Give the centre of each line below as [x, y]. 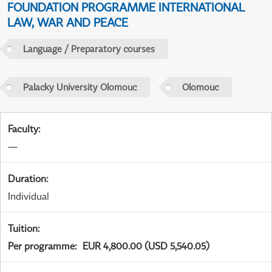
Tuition [23, 229]
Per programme [41, 246]
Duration [27, 179]
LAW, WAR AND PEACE [68, 22]
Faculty [23, 129]
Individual [29, 196]
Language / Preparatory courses [89, 49]
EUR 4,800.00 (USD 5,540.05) [146, 246]
